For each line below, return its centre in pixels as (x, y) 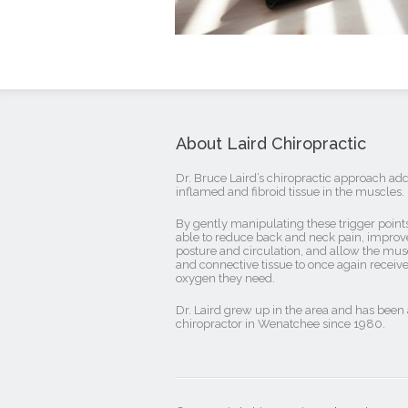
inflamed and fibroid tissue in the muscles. (290, 192)
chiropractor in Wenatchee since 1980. (280, 324)
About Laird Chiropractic (270, 143)
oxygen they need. (225, 278)
